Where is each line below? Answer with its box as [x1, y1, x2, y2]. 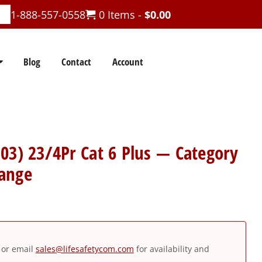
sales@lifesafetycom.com [35, 243, 134, 255]
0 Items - [95, 7, 144, 22]
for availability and [133, 243, 209, 255]
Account [112, 54, 143, 68]
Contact [61, 54, 91, 68]
